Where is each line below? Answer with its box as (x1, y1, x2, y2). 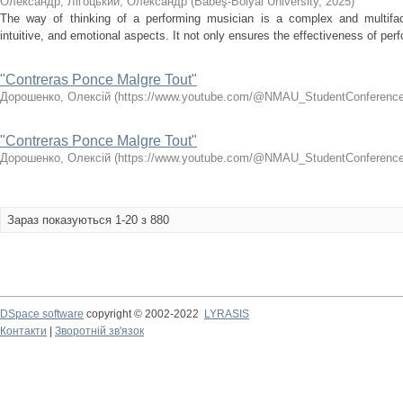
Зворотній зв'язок (55, 325, 144, 337)
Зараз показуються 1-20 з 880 (7, 213, 169, 227)
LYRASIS (204, 308, 249, 320)
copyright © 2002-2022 (84, 308, 204, 320)
